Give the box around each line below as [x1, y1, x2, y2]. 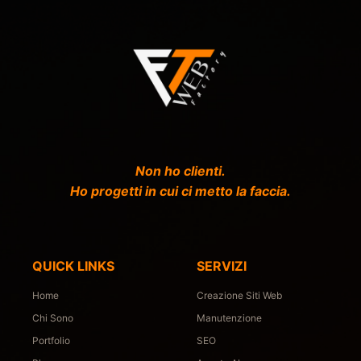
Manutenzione [197, 311, 262, 324]
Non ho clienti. [135, 162, 226, 179]
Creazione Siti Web [197, 288, 282, 301]
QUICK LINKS [32, 257, 114, 274]
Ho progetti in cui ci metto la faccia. [70, 182, 291, 199]
